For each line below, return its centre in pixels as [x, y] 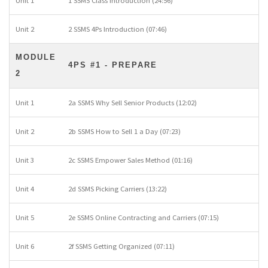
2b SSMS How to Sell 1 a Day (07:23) [124, 131]
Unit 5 [25, 217]
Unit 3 [25, 160]
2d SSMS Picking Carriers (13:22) [118, 188]
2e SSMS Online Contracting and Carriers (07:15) [144, 217]
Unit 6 [25, 246]
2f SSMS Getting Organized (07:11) [121, 246]
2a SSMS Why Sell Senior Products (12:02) [133, 102]
